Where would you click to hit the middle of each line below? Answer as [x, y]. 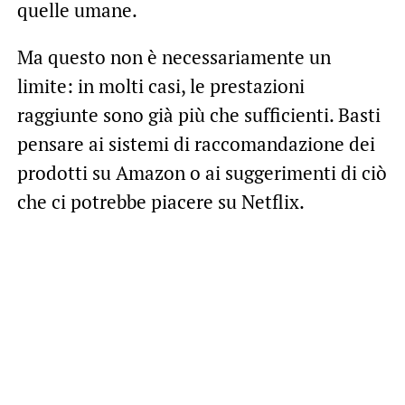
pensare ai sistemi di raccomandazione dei [196, 143]
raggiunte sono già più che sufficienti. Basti [198, 114]
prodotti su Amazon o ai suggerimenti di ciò [202, 172]
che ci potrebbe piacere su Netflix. [160, 201]
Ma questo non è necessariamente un [174, 57]
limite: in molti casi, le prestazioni [160, 85]
